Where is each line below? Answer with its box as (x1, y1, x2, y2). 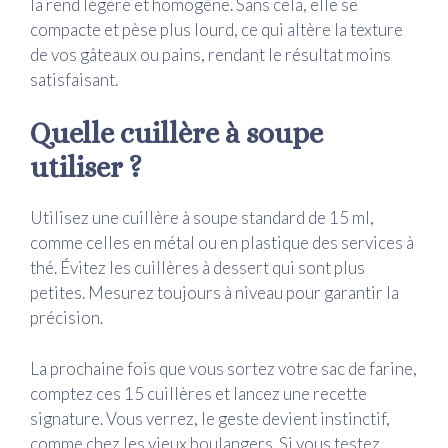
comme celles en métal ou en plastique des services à (30, 232, 414, 254)
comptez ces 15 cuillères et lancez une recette (30, 382, 367, 404)
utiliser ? (30, 151, 142, 185)
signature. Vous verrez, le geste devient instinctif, (30, 407, 390, 429)
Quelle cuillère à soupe (30, 117, 323, 151)
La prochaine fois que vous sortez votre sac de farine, (30, 357, 417, 379)
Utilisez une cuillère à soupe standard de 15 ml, (30, 207, 374, 229)
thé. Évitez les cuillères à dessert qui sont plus (30, 257, 365, 279)
